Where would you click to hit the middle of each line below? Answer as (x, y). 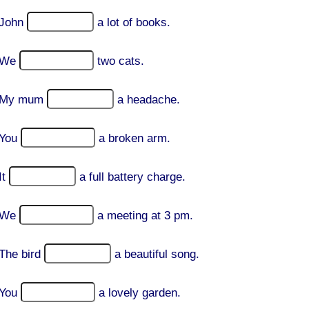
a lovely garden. (140, 293)
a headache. (149, 100)
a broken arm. (134, 138)
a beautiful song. (157, 254)
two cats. (121, 61)
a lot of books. (134, 22)
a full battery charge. (132, 177)
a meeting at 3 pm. (145, 216)
